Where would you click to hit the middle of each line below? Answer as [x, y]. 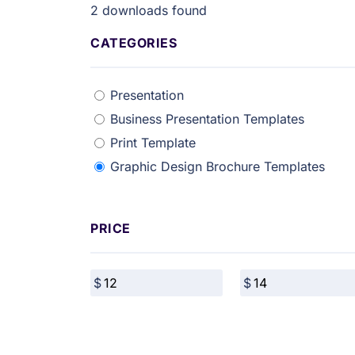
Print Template [153, 143]
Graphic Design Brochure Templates [218, 166]
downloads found [153, 10]
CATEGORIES [134, 43]
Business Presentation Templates [207, 119]
